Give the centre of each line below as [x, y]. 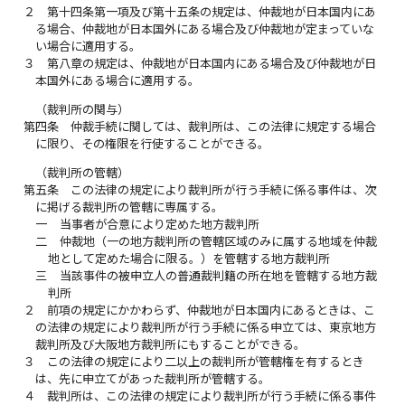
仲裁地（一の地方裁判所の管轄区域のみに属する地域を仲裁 [218, 242]
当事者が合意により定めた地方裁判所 [159, 225]
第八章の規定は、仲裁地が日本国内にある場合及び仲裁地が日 [212, 64]
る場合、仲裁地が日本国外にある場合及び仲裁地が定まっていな [205, 29]
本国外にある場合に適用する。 [118, 81]
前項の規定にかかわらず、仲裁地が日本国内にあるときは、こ [212, 311]
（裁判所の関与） [83, 110]
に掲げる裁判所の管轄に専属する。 [130, 207]
